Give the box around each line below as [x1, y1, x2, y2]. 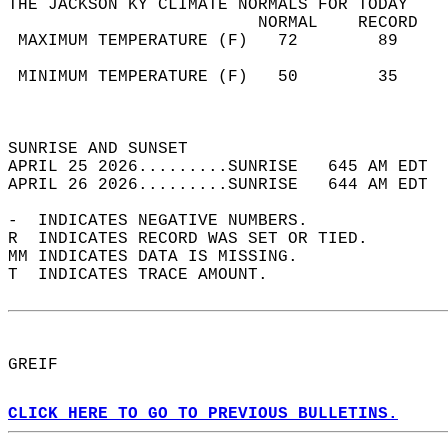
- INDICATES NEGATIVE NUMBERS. [8, 212, 328, 230]
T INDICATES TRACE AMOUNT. [8, 266, 288, 284]
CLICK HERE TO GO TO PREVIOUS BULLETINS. [8, 405, 398, 423]
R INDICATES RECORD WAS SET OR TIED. [8, 230, 388, 248]
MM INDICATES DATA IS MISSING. [8, 248, 318, 266]
